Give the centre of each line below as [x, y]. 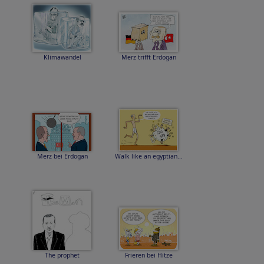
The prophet [62, 255]
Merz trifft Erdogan [149, 57]
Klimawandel [62, 57]
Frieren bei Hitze [149, 255]
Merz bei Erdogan [62, 156]
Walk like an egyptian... [149, 156]
